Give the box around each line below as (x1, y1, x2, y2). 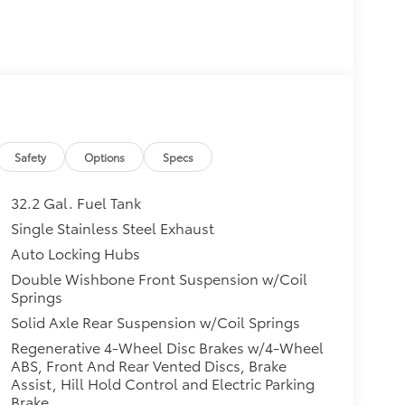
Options (84, 149, 126, 165)
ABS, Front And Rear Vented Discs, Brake (10, 354, 287, 376)
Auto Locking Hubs (10, 242, 140, 264)
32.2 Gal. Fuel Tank (10, 192, 141, 213)
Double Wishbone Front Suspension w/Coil (10, 268, 307, 289)
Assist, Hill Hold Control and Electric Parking (10, 372, 315, 394)
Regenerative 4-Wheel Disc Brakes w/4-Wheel (10, 336, 324, 358)
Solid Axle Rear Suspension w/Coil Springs (10, 311, 300, 333)
